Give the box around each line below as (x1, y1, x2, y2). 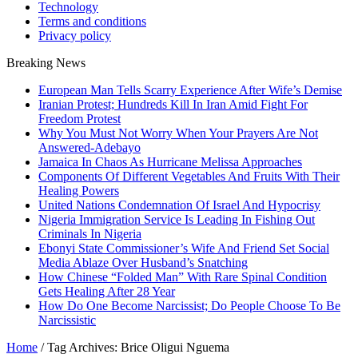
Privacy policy (38, 29, 111, 42)
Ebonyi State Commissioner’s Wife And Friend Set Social (38, 241, 329, 255)
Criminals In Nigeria (38, 227, 141, 241)
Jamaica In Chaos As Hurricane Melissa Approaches (38, 155, 302, 169)
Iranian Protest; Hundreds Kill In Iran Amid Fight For (38, 97, 308, 111)
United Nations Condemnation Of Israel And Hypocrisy (38, 198, 320, 212)
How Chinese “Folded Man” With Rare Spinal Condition (38, 270, 327, 284)
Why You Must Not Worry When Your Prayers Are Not (38, 126, 318, 140)
